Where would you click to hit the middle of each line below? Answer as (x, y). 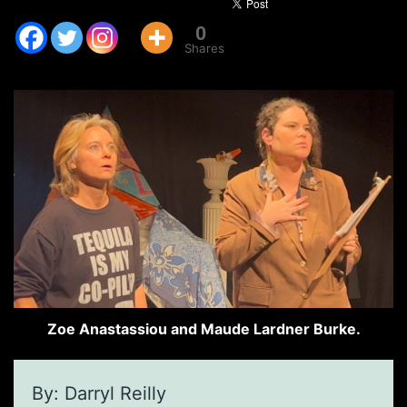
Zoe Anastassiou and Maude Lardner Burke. (203, 329)
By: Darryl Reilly (99, 394)
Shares (204, 48)
